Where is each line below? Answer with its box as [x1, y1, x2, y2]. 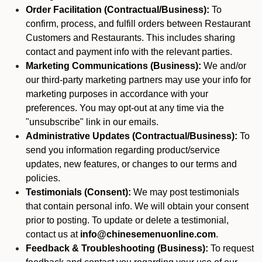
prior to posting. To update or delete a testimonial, [26, 215, 229, 225]
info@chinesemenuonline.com [80, 229, 216, 239]
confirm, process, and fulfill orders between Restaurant [26, 19, 250, 29]
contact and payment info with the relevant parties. [26, 47, 232, 57]
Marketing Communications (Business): [26, 61, 201, 71]
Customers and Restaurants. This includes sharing [26, 33, 235, 43]
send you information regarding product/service [26, 145, 220, 155]
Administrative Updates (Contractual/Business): [26, 131, 237, 141]
